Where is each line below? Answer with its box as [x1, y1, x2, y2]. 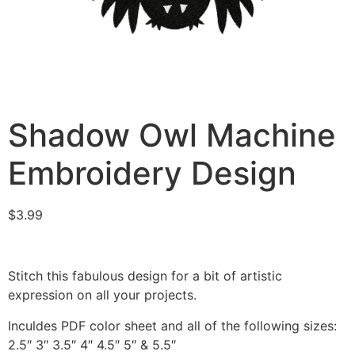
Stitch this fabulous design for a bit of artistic [8, 268, 282, 284]
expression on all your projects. [8, 287, 197, 303]
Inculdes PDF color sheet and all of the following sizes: [8, 317, 337, 334]
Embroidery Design [8, 154, 296, 193]
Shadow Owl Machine [8, 116, 336, 155]
